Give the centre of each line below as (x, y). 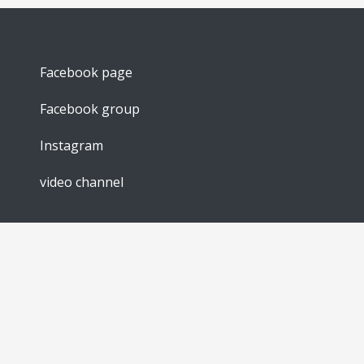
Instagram (71, 145)
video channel (82, 182)
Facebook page (86, 72)
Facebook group (90, 109)
